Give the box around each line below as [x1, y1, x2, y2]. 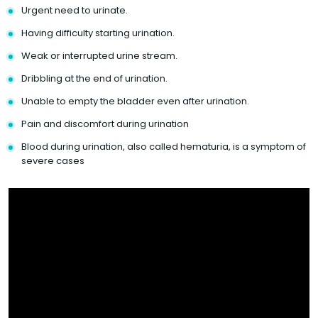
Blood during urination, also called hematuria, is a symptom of [21, 139, 306, 153]
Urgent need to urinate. [21, 3, 128, 17]
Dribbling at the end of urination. [21, 71, 168, 85]
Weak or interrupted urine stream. [21, 48, 177, 62]
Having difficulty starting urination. [21, 26, 175, 40]
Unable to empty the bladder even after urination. [21, 94, 249, 108]
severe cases [21, 153, 84, 168]
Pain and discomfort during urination [21, 116, 189, 131]
